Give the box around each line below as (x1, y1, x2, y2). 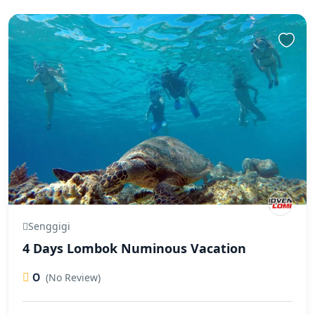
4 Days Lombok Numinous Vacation (22, 240, 246, 257)
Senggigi (28, 219, 70, 233)
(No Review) (46, 271, 101, 285)
